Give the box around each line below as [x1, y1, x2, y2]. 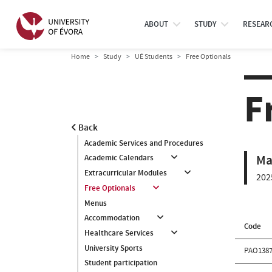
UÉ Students [135, 52, 172, 61]
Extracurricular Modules [84, 168, 167, 178]
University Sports [84, 243, 143, 254]
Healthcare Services [84, 228, 154, 239]
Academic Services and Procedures [84, 138, 203, 149]
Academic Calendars [84, 152, 154, 163]
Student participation [84, 257, 157, 268]
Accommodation [84, 212, 140, 223]
